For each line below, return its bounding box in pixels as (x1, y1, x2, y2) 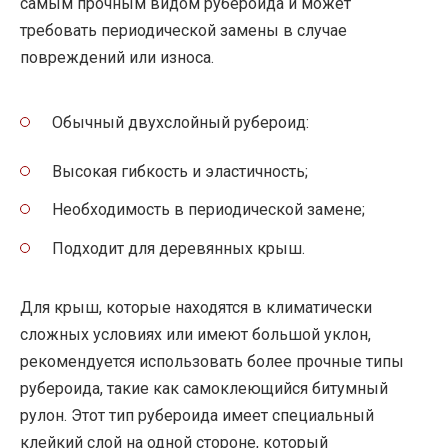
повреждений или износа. (20, 47, 214, 67)
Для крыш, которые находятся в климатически (20, 297, 372, 317)
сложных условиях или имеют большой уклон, (20, 324, 371, 344)
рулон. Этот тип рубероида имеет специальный (20, 405, 374, 425)
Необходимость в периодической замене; (52, 200, 365, 220)
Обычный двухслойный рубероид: (52, 112, 309, 132)
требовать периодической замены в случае (20, 20, 347, 40)
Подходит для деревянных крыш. (52, 238, 305, 258)
